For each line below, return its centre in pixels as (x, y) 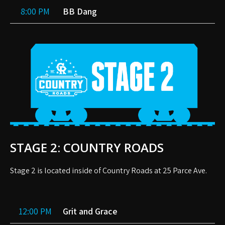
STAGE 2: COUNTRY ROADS (87, 148)
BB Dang (80, 11)
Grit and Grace (90, 211)
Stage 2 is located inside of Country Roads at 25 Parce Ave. (108, 171)
